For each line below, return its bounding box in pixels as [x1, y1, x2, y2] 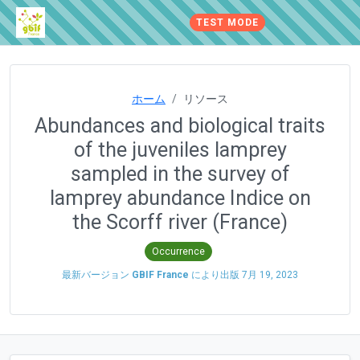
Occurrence [152, 245, 205, 257]
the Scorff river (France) [72, 211, 288, 234]
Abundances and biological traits [35, 114, 325, 137]
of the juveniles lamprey [73, 138, 287, 162]
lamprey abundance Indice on [49, 186, 311, 210]
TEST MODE [196, 17, 259, 28]
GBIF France [132, 268, 189, 280]
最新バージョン [62, 268, 132, 280]
